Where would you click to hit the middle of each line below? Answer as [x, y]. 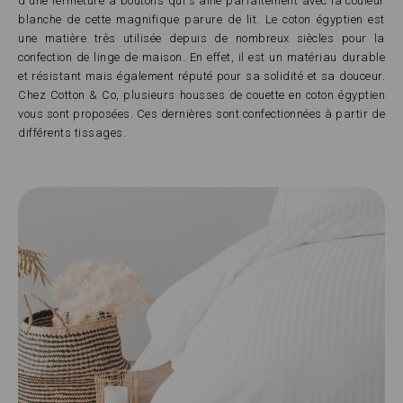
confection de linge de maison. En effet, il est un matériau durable [201, 57]
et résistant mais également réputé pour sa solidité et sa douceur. [201, 76]
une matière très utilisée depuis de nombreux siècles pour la [201, 38]
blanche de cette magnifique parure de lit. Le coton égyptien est [201, 19]
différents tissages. [72, 132]
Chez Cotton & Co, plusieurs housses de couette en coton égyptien [201, 94]
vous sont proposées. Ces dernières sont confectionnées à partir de [201, 113]
